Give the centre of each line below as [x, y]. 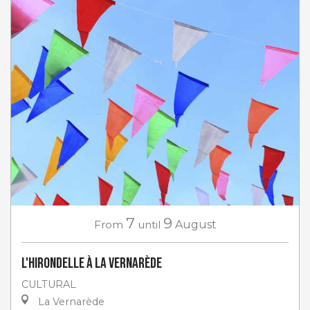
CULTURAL [49, 284]
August [195, 224]
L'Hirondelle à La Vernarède [92, 263]
